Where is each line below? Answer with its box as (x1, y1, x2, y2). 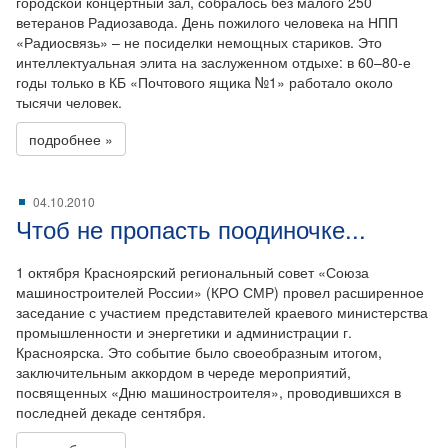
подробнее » (29, 129, 113, 149)
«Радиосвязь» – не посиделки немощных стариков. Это (16, 32, 382, 52)
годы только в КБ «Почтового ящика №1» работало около (16, 72, 393, 92)
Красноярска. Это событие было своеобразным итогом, (16, 342, 382, 362)
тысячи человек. (16, 92, 122, 112)
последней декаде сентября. (16, 402, 206, 422)
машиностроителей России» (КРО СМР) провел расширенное (16, 282, 424, 302)
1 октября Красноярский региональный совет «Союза (16, 262, 369, 282)
